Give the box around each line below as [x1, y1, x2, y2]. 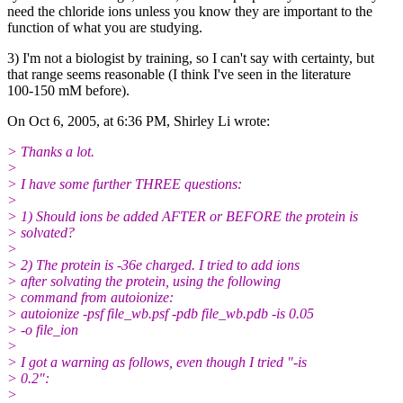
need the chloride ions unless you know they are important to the [7, 3, 372, 19]
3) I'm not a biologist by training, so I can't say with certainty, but [7, 49, 374, 66]
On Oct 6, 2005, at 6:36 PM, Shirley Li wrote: [7, 112, 270, 129]
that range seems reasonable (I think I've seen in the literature [7, 66, 351, 82]
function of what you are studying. [7, 19, 202, 35]
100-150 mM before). [7, 82, 130, 98]
